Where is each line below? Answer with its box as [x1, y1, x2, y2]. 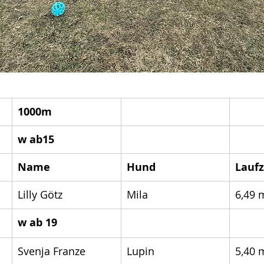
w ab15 [18, 132, 54, 147]
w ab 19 [18, 215, 57, 230]
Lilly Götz [18, 187, 62, 202]
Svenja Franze [18, 244, 85, 258]
